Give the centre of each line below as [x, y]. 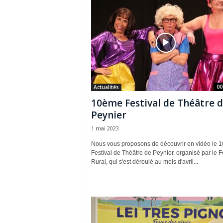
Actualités [106, 87]
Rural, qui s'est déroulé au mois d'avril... [144, 162]
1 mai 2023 [105, 128]
